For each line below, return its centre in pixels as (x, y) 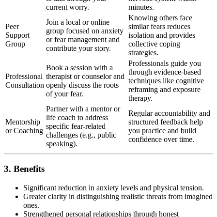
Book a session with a (79, 68)
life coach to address (77, 118)
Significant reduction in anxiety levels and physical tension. (114, 187)
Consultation (25, 85)
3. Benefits (24, 169)
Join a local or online (78, 22)
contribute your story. (78, 48)
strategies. (143, 53)
